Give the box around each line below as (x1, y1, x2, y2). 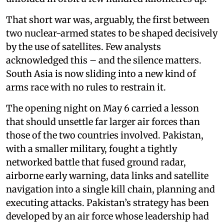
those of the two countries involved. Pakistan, (6, 129, 203, 141)
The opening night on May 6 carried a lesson (6, 102, 199, 114)
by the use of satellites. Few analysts (6, 41, 161, 52)
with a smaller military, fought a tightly (6, 143, 177, 154)
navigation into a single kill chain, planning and (6, 183, 215, 195)
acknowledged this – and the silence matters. (6, 54, 201, 66)
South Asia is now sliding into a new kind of (6, 68, 196, 79)
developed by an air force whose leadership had (6, 210, 209, 222)
